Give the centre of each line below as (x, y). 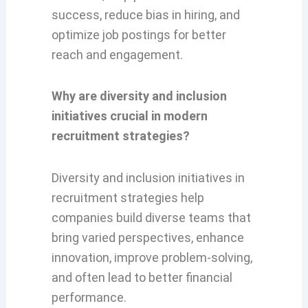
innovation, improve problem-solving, (152, 257)
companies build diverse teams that (151, 217)
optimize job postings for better (139, 34)
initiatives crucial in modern (129, 116)
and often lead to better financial (142, 277)
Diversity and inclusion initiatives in (148, 177)
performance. (89, 297)
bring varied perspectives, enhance (147, 237)
